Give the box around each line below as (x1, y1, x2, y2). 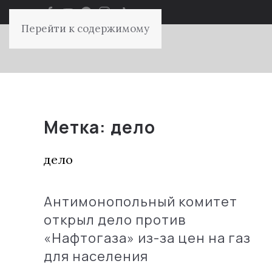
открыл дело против (44, 211, 186, 229)
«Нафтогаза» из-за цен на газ (44, 229, 251, 247)
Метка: (44, 115, 110, 138)
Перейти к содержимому (21, 22, 149, 35)
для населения (44, 247, 148, 265)
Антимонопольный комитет (44, 192, 237, 211)
